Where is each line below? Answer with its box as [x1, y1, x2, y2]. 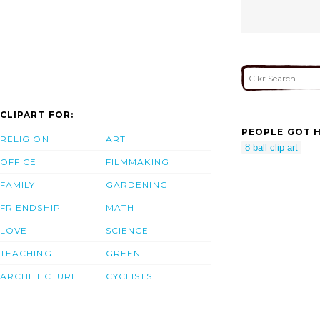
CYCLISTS [106, 270, 152, 281]
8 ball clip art [245, 142, 298, 154]
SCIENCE [106, 224, 149, 236]
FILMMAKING [106, 156, 169, 167]
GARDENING [106, 179, 168, 190]
